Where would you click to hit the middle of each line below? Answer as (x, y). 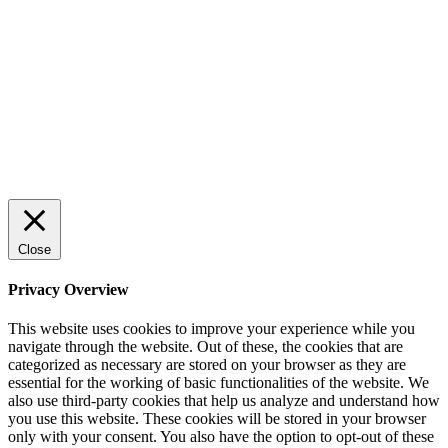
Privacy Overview (68, 289)
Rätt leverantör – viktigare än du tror (187, 29)
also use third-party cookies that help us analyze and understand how (224, 401)
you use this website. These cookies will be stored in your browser (217, 419)
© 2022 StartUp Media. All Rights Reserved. (224, 155)
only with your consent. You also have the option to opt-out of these (221, 437)
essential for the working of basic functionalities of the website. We (218, 383)
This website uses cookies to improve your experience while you (211, 329)
